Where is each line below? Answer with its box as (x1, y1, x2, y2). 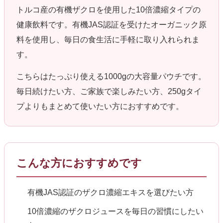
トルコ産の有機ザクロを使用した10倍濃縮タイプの (16, 5, 201, 14)
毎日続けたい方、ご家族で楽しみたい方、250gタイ (16, 87, 202, 96)
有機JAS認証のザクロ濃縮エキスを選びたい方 (27, 188, 194, 197)
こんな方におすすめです (16, 156, 142, 169)
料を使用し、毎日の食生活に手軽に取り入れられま (16, 35, 200, 44)
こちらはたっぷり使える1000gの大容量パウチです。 (16, 72, 206, 81)
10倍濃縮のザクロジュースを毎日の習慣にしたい (27, 207, 204, 216)
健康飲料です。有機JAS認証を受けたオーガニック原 (16, 20, 207, 29)
